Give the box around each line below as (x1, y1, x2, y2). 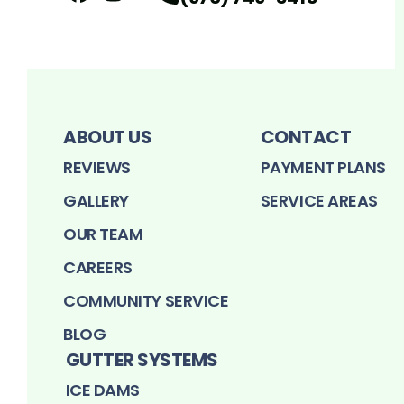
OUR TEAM (63, 223, 143, 246)
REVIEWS (63, 156, 131, 179)
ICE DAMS (65, 379, 140, 402)
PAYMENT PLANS (260, 156, 386, 179)
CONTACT (260, 124, 352, 151)
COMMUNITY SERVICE (63, 289, 229, 313)
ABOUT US (63, 124, 151, 151)
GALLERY (63, 189, 129, 213)
